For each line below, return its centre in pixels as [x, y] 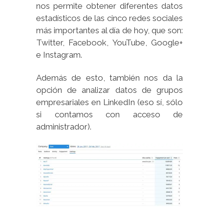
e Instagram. [59, 55]
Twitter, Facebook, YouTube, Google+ [109, 43]
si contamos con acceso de [109, 115]
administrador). [64, 127]
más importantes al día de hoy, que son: [109, 31]
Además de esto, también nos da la [109, 78]
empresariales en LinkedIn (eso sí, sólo [109, 102]
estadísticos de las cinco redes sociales [109, 18]
